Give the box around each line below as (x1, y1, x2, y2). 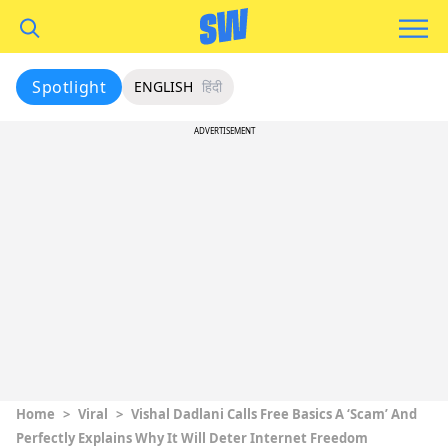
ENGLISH (134, 77, 194, 96)
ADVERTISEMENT (193, 125, 255, 136)
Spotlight (32, 76, 107, 98)
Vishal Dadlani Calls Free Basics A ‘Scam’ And (131, 405, 417, 423)
